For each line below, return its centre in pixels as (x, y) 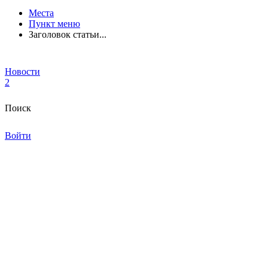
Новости (22, 71)
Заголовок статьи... (68, 34)
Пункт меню (54, 23)
